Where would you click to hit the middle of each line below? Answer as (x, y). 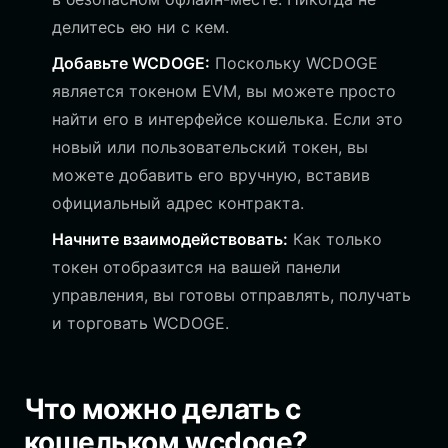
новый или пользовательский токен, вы (210, 147)
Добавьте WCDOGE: (131, 63)
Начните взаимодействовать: (170, 239)
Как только (335, 239)
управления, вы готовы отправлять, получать (231, 295)
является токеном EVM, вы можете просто (224, 91)
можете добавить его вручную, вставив (211, 175)
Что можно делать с (162, 409)
